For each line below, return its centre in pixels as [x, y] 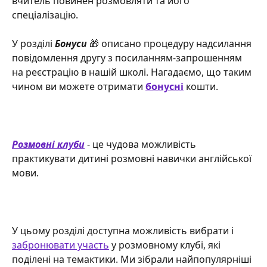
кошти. [202, 86]
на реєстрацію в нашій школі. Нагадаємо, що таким [133, 72]
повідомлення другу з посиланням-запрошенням [128, 58]
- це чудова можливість [142, 144]
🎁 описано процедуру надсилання [170, 43]
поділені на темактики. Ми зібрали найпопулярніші [133, 259]
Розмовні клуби [48, 144]
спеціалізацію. [46, 15]
